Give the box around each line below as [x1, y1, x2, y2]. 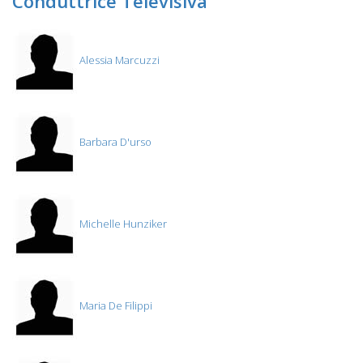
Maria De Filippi [77, 298, 152, 314]
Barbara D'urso [77, 135, 152, 150]
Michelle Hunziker [77, 216, 167, 232]
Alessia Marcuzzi [77, 53, 160, 68]
